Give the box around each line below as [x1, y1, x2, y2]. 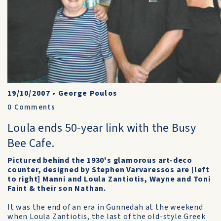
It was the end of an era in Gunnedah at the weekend [7, 202, 203, 213]
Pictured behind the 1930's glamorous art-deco [7, 155, 192, 166]
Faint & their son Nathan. [7, 183, 107, 194]
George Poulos [58, 88, 117, 99]
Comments [12, 102, 55, 112]
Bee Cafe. [7, 135, 55, 152]
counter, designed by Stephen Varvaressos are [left [7, 164, 210, 175]
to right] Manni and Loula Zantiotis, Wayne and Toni [7, 174, 211, 184]
